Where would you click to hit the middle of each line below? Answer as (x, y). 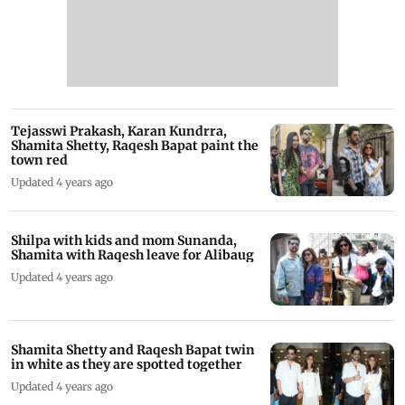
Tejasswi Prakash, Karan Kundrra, (119, 131)
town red (39, 160)
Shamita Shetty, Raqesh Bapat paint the (135, 145)
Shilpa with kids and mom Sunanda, (124, 240)
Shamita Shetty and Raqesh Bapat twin (133, 349)
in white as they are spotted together (127, 364)
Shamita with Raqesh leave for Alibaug (132, 254)
